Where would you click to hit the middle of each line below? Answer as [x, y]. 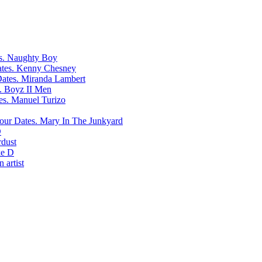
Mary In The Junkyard [81, 121]
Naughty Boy [32, 58]
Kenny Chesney [46, 68]
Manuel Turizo [38, 100]
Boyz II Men [28, 89]
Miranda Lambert [53, 79]
